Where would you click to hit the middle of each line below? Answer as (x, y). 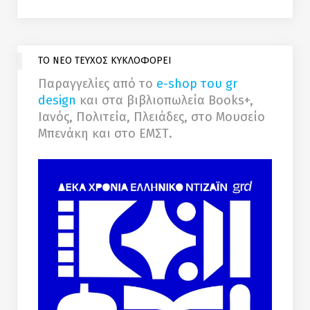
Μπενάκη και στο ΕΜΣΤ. (105, 134)
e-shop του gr (197, 84)
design (57, 101)
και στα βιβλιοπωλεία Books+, (165, 101)
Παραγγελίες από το (97, 84)
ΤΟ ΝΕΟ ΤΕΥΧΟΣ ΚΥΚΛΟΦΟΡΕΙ (105, 61)
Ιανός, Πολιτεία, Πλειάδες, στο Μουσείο (152, 117)
